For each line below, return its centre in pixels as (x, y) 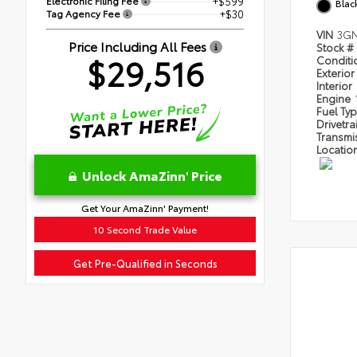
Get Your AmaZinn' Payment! (145, 207)
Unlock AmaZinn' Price (152, 175)
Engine (335, 98)
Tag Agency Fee (84, 13)
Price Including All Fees (139, 45)
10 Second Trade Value (145, 229)
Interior (335, 85)
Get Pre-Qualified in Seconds (145, 263)
